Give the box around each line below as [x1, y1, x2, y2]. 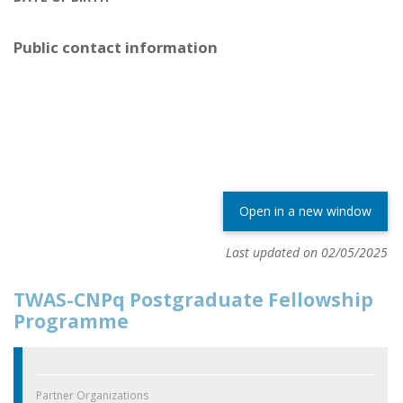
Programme [13, 308, 129, 334]
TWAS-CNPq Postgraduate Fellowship [13, 286, 373, 312]
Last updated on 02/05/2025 [226, 243, 388, 261]
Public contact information [13, 37, 218, 58]
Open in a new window [239, 201, 372, 219]
